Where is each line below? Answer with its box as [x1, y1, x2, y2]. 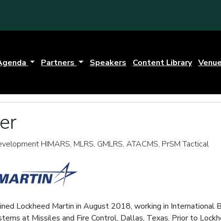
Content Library [133, 57, 192, 68]
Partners [41, 57, 77, 68]
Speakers [90, 57, 127, 68]
